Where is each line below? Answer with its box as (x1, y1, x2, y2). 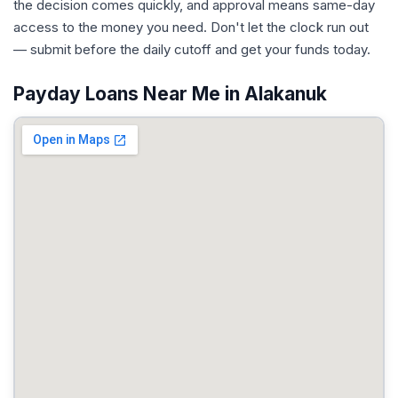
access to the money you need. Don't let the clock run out (13, 19, 369, 36)
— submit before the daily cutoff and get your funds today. (13, 41, 370, 58)
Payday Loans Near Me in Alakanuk (13, 83, 327, 105)
